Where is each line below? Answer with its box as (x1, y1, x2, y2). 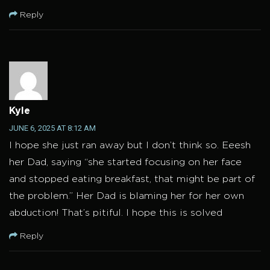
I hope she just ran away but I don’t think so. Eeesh (9, 141, 251, 151)
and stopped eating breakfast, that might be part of (9, 175, 255, 184)
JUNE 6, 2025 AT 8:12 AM (9, 124, 96, 133)
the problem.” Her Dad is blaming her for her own (9, 192, 244, 201)
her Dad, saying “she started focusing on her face (9, 158, 242, 168)
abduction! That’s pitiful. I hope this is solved (9, 209, 222, 218)
